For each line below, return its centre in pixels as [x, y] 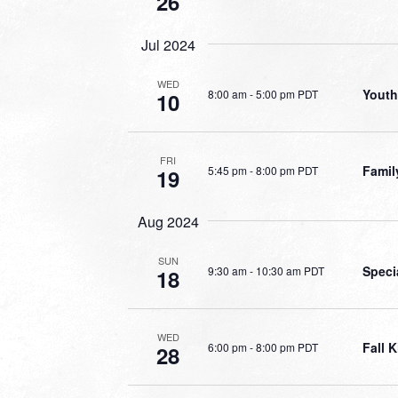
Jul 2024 [168, 45]
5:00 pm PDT [287, 93]
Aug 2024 [168, 222]
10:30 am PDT [290, 270]
